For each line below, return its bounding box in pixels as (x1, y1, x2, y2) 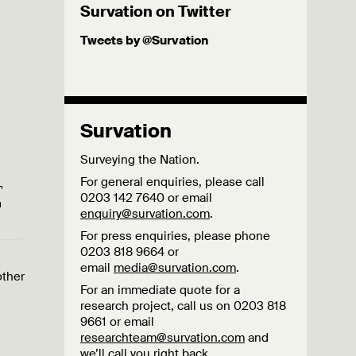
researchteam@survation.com (80, 330, 245, 346)
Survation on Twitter (80, 2, 231, 21)
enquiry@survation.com (80, 206, 210, 222)
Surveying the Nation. (80, 152, 199, 168)
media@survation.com (114, 260, 236, 276)
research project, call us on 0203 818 (80, 298, 286, 314)
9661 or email (80, 314, 154, 330)
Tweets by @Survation (80, 33, 208, 48)
